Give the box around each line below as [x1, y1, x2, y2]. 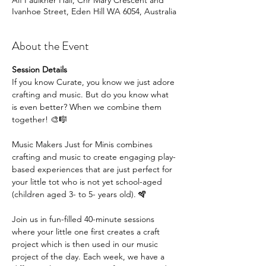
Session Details [12, 64, 67, 75]
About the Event [12, 37, 89, 55]
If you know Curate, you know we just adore [12, 77, 177, 87]
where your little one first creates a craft [12, 226, 162, 237]
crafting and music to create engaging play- [12, 151, 176, 162]
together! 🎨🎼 [12, 114, 67, 125]
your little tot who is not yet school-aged [12, 176, 164, 187]
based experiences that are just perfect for [12, 164, 175, 175]
